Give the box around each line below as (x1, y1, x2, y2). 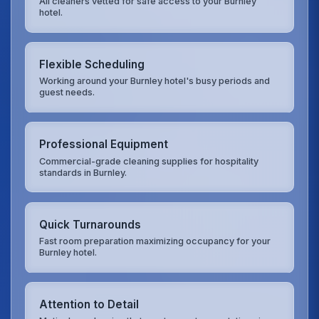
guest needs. (39, 87, 95, 98)
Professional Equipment (39, 137, 169, 152)
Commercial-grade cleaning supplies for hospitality (39, 155, 259, 167)
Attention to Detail (39, 298, 140, 312)
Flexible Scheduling (39, 58, 145, 71)
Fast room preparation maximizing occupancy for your (39, 235, 271, 246)
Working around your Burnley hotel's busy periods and (39, 75, 271, 87)
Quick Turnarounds (39, 217, 142, 231)
